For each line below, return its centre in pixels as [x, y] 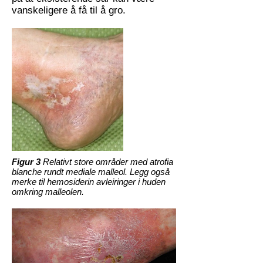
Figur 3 [26, 162]
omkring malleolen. [48, 192]
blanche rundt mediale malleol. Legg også [91, 172]
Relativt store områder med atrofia [107, 162]
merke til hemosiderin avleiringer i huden [89, 182]
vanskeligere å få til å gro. [69, 10]
